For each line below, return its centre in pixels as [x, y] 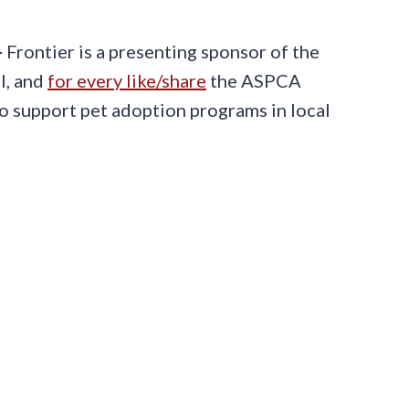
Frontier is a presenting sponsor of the [163, 51]
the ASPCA [254, 80]
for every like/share [127, 80]
